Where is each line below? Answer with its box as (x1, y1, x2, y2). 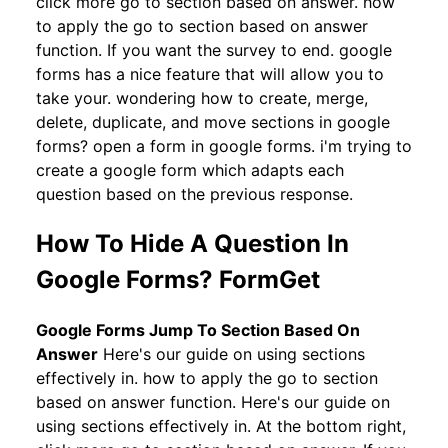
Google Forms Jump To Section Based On (36, 319, 360, 340)
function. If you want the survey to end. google (36, 40, 392, 61)
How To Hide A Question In (36, 229, 349, 258)
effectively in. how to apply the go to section (36, 367, 378, 388)
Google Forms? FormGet (36, 265, 320, 294)
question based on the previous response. (36, 184, 353, 205)
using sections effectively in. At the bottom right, (36, 415, 406, 436)
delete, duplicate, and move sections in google (36, 112, 390, 133)
